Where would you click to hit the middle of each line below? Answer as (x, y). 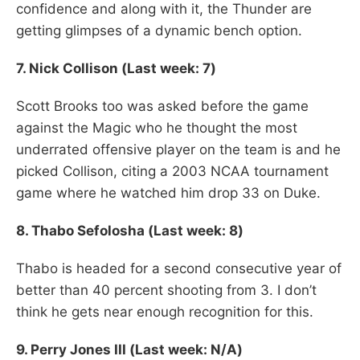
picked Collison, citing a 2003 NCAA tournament (172, 171)
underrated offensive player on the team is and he (178, 149)
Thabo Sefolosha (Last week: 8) (137, 230)
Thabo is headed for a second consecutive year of (179, 268)
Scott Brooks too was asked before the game (162, 106)
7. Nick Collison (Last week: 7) (116, 68)
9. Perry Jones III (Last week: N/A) (129, 349)
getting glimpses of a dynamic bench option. (159, 30)
